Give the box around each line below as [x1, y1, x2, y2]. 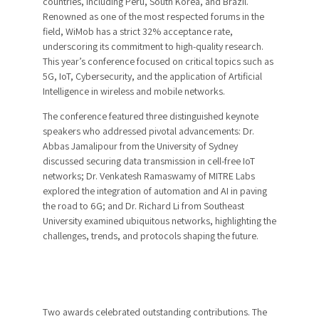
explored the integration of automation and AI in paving [43, 184, 267, 197]
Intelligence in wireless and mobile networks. [43, 84, 225, 98]
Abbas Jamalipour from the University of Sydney [43, 139, 238, 152]
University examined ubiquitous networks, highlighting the [43, 214, 276, 227]
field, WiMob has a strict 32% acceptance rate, [43, 24, 233, 38]
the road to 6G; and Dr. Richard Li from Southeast [43, 199, 244, 212]
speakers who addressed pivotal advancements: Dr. [43, 124, 254, 137]
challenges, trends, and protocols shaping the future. [43, 229, 258, 242]
